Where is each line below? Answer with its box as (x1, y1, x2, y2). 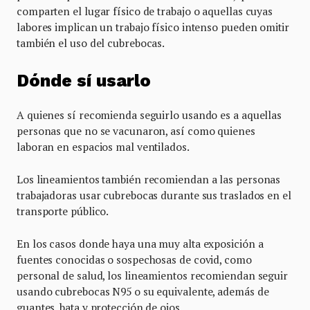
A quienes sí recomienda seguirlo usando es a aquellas (17, 107, 282, 122)
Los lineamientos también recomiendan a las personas (17, 172, 281, 186)
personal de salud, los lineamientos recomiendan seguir (17, 268, 288, 282)
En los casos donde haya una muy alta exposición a (17, 236, 264, 250)
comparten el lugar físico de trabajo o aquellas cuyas (17, 4, 273, 18)
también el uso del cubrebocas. (17, 36, 165, 50)
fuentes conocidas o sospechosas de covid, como (17, 252, 252, 266)
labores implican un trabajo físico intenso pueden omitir (17, 20, 289, 34)
